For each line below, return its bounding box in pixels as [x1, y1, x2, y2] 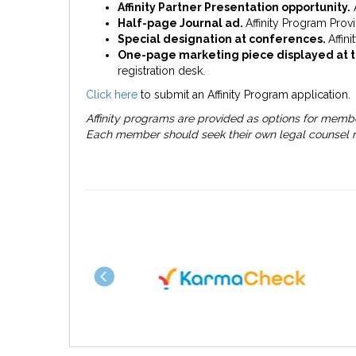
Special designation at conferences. [118, 33, 328, 46]
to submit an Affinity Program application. [137, 88, 350, 102]
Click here [86, 88, 137, 102]
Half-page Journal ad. [118, 17, 246, 30]
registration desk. [118, 64, 205, 78]
